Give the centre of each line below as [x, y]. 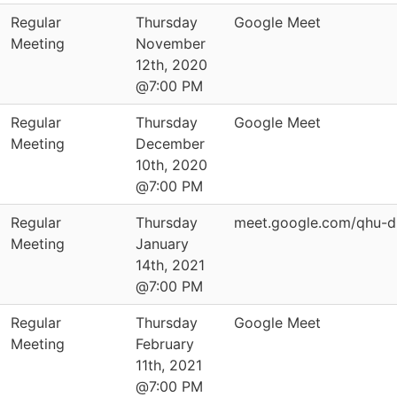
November [171, 43]
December [170, 144]
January [162, 244]
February [165, 344]
